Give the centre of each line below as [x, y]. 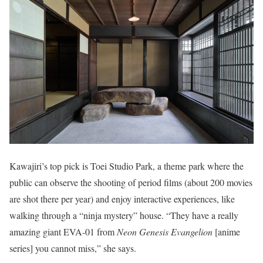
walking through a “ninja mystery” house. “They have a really [124, 215]
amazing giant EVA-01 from [63, 231]
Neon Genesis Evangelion [165, 231]
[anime [226, 231]
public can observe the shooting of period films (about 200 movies [131, 182]
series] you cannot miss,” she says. [73, 248]
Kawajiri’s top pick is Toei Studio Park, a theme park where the [127, 166]
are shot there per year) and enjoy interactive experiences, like [122, 198]
